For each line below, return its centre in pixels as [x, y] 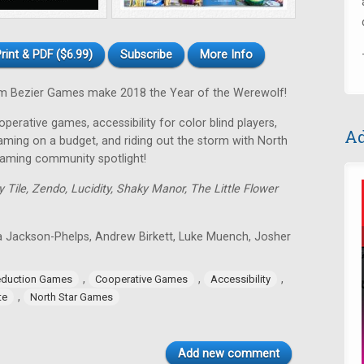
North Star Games [71, 297]
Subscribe [146, 55]
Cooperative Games [141, 279]
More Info [226, 55]
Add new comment [229, 354]
